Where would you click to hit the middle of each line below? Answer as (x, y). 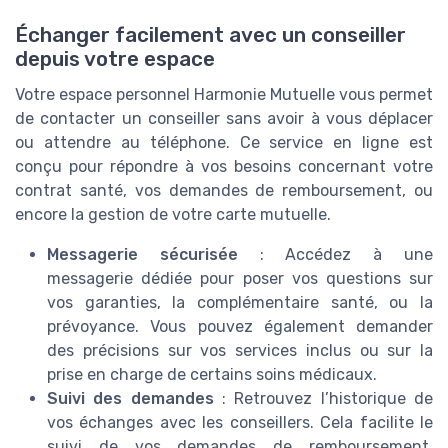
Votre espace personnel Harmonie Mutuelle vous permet (224, 94)
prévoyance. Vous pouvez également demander (240, 326)
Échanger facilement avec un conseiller (210, 34)
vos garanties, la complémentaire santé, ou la (240, 302)
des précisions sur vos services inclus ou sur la (240, 350)
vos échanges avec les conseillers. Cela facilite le (240, 422)
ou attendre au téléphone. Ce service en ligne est (224, 142)
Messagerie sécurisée (142, 254)
